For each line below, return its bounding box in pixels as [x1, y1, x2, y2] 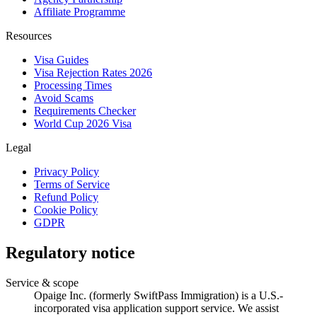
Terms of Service [34, 178, 110, 190]
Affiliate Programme [34, 5, 125, 18]
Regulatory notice [6, 243, 135, 262]
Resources [6, 29, 52, 42]
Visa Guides [34, 53, 88, 66]
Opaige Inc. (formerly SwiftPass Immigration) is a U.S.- [34, 289, 283, 301]
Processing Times [34, 79, 112, 91]
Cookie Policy [34, 203, 98, 216]
